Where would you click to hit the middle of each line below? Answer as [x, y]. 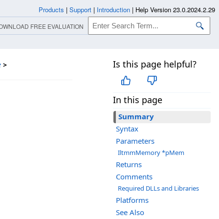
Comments [134, 177]
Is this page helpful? [155, 64]
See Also [130, 212]
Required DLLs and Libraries [158, 188]
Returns [129, 164]
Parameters [135, 141]
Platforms [132, 200]
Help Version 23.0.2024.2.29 [175, 10]
